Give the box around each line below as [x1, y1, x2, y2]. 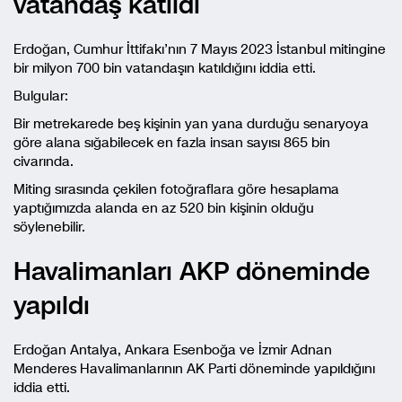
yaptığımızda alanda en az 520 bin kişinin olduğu [13, 199, 314, 217]
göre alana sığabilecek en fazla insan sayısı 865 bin [13, 134, 330, 152]
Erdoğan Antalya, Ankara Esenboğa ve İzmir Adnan [13, 341, 332, 359]
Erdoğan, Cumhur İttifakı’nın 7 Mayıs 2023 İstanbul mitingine [13, 40, 386, 58]
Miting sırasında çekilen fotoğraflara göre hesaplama [13, 180, 339, 198]
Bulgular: [13, 87, 68, 105]
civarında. [13, 153, 74, 170]
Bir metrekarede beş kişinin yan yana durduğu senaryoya [13, 115, 369, 133]
